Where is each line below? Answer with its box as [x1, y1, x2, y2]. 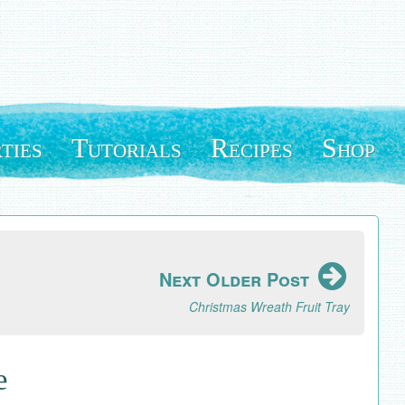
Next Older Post [159, 266, 315, 292]
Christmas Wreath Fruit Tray [189, 297, 350, 316]
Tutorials [71, 133, 182, 163]
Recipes [211, 133, 293, 163]
